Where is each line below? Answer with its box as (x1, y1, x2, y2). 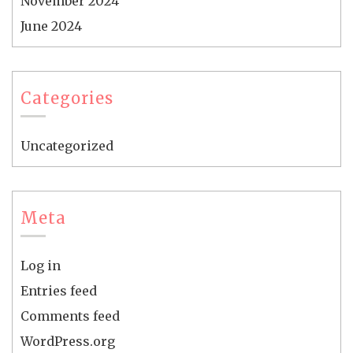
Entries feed (20, 282, 97, 299)
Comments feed (20, 307, 120, 324)
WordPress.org (20, 333, 115, 349)
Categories (20, 87, 113, 108)
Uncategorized (20, 137, 113, 154)
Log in (20, 257, 61, 273)
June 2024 (20, 17, 82, 34)
